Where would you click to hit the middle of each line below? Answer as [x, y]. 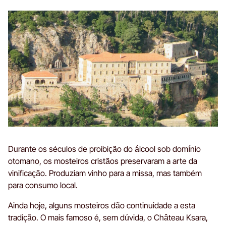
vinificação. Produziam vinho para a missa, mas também [105, 173]
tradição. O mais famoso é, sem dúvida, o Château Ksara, [108, 217]
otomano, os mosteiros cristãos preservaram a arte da [103, 161]
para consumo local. [43, 185]
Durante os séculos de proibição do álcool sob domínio [104, 149]
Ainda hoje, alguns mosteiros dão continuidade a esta [102, 205]
